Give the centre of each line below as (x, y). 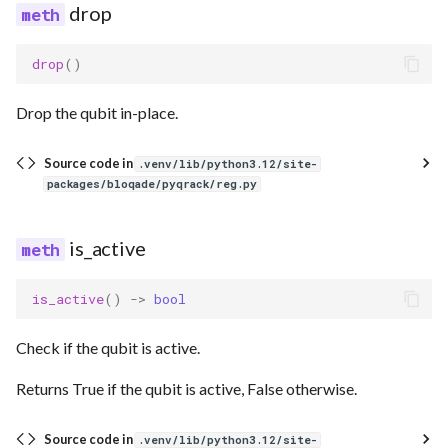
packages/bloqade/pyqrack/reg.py (152, 184)
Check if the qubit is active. (108, 347)
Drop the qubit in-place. (97, 112)
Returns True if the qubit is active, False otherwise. (186, 388)
